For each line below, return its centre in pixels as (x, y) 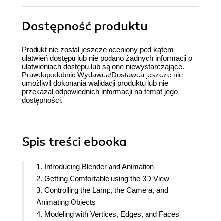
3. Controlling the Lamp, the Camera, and (102, 190)
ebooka (105, 142)
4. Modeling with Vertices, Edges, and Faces (108, 214)
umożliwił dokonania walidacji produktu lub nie (95, 83)
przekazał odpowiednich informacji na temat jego (100, 92)
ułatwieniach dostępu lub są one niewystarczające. (103, 67)
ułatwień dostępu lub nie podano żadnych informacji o (107, 58)
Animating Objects (66, 202)
